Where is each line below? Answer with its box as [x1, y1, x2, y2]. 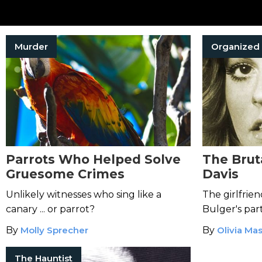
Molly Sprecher [20, 225, 88, 236]
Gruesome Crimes [6, 167, 125, 181]
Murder [15, 41, 48, 52]
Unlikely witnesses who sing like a [6, 189, 161, 200]
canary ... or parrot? [6, 204, 95, 215]
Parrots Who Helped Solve [6, 152, 181, 167]
